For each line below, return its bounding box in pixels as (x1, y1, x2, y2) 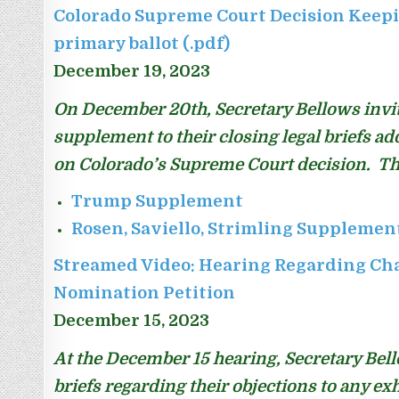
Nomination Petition (53, 283, 236, 303)
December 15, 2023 (53, 311, 210, 330)
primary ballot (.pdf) (53, 34, 231, 53)
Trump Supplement (71, 191, 244, 211)
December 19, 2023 (53, 61, 211, 81)
